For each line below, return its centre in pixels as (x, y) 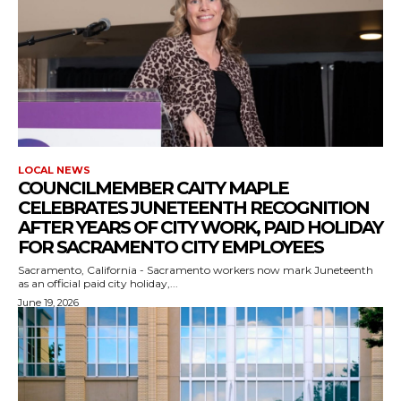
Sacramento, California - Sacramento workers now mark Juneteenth (196, 269)
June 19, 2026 (48, 302)
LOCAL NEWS (54, 170)
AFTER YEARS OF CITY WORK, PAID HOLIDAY (200, 227)
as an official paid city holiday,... (98, 283)
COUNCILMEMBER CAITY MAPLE (153, 188)
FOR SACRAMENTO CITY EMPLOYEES (171, 247)
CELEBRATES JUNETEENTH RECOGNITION (193, 207)
